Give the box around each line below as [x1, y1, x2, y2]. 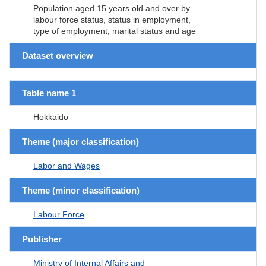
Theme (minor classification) [22, 185, 140, 195]
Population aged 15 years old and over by [33, 3, 190, 13]
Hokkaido [33, 112, 68, 122]
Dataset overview [22, 50, 93, 61]
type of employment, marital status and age [33, 26, 196, 36]
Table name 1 [22, 87, 76, 98]
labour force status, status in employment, [33, 14, 191, 24]
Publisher [22, 233, 62, 244]
